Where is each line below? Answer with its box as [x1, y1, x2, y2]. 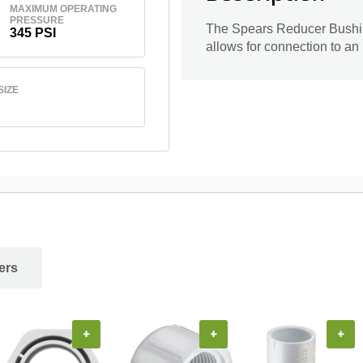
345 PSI [9, 25, 56, 40]
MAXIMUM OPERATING [9, 2, 117, 15]
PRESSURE [9, 14, 64, 26]
